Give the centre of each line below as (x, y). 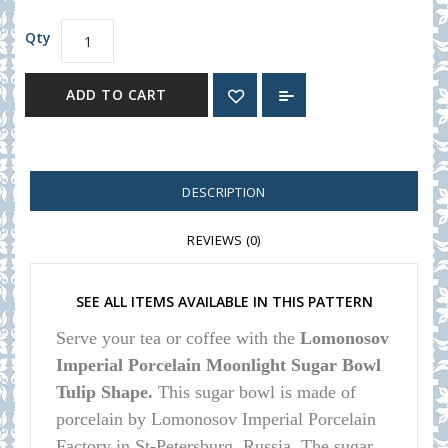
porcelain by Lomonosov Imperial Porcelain (216, 419)
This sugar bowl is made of (257, 392)
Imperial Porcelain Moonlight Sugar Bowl (218, 365)
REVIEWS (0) (224, 240)
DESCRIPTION (224, 192)
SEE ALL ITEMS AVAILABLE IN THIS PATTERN (224, 301)
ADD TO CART (116, 94)
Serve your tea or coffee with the (178, 338)
